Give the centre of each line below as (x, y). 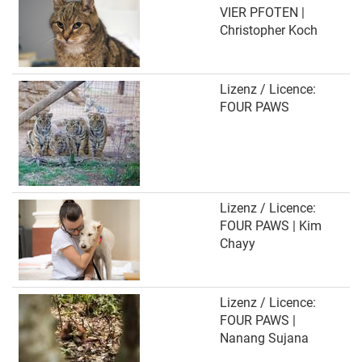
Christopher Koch (269, 30)
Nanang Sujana (264, 338)
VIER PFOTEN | (262, 13)
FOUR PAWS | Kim (271, 226)
